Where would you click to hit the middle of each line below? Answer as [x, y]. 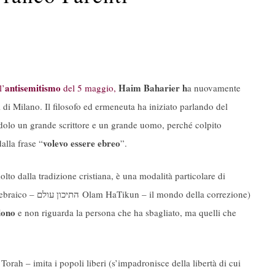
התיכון [68, 194]
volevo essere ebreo [82, 143]
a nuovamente [214, 88]
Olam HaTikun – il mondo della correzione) [165, 194]
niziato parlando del [190, 107]
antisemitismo [33, 88]
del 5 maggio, [88, 88]
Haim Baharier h [153, 88]
